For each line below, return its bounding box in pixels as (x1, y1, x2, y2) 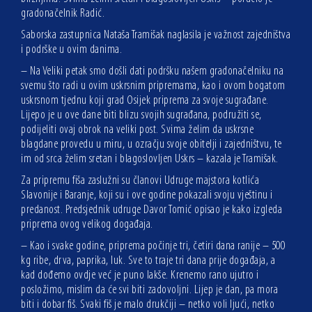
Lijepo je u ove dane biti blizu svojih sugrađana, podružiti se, (21, 109, 262, 123)
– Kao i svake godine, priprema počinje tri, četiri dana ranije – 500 (21, 240, 285, 253)
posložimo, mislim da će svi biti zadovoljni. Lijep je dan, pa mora (21, 283, 278, 297)
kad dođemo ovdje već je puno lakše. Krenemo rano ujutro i (21, 269, 259, 283)
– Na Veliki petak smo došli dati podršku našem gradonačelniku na (21, 65, 283, 79)
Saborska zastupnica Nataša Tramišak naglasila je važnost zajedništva (21, 29, 290, 42)
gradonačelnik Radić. (21, 7, 104, 21)
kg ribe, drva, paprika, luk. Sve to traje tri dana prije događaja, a (21, 254, 275, 268)
